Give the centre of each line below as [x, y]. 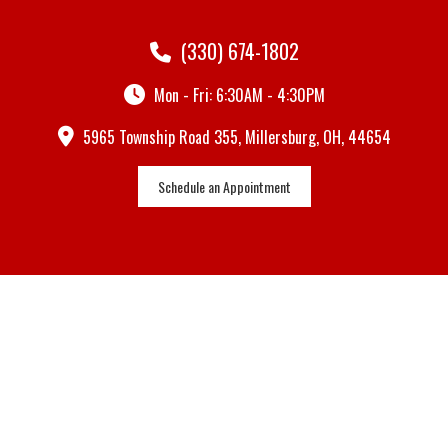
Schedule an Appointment [224, 187]
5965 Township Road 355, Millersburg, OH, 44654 [234, 137]
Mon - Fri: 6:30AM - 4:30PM [237, 95]
